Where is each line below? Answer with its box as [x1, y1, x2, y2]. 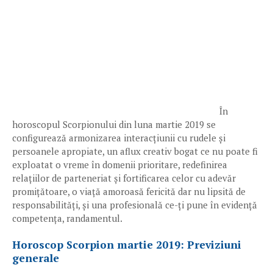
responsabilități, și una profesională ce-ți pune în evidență [12, 199, 257, 211]
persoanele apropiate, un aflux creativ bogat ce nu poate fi [12, 145, 258, 157]
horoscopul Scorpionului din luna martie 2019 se [12, 118, 216, 130]
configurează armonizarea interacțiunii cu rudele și [12, 132, 225, 144]
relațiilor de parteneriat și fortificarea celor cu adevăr [12, 172, 236, 184]
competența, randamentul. [12, 212, 122, 224]
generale [12, 251, 59, 265]
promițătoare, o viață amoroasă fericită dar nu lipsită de [12, 185, 246, 197]
